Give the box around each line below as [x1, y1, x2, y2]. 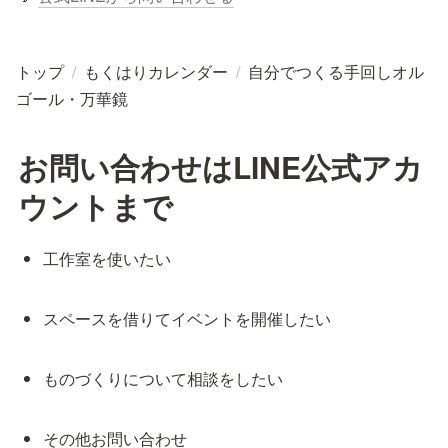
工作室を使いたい [43, 246, 172, 270]
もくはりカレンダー [84, 59, 228, 83]
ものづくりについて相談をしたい [43, 366, 284, 390]
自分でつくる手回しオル [248, 59, 424, 83]
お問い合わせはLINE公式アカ [18, 144, 423, 188]
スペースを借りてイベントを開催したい [43, 306, 332, 330]
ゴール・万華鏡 [16, 86, 128, 110]
